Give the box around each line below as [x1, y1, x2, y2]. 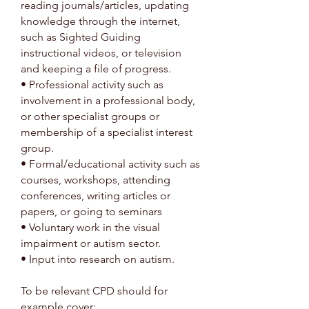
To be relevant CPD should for [21, 284, 168, 297]
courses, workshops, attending [21, 173, 170, 186]
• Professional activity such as [21, 78, 163, 91]
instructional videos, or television [21, 46, 181, 59]
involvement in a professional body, [21, 94, 195, 107]
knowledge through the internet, [21, 14, 180, 28]
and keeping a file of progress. [21, 62, 171, 75]
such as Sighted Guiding [21, 30, 141, 43]
